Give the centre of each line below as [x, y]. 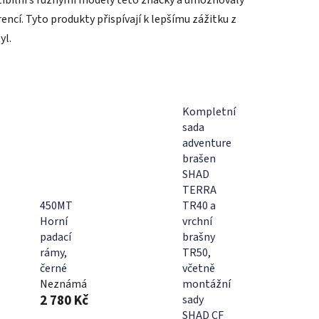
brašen [199, 158]
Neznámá [63, 284]
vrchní [197, 221]
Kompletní [209, 111]
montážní [206, 284]
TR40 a [199, 205]
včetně [198, 268]
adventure [206, 143]
